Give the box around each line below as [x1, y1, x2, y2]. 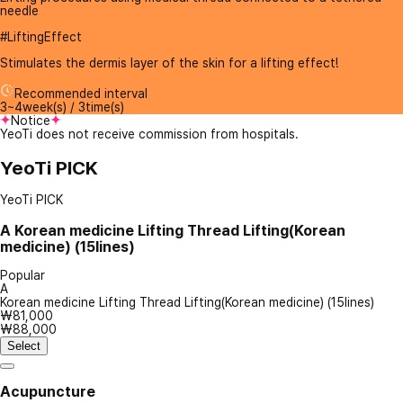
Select [7, 339, 40, 354]
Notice [11, 113, 50, 129]
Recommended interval [14, 86, 148, 102]
